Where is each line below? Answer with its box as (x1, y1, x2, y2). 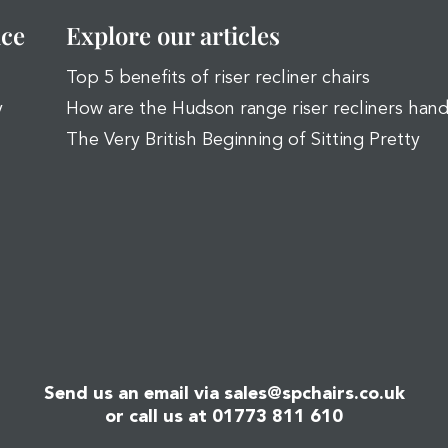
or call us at (105, 408, 212, 426)
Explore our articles (66, 19, 280, 51)
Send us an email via (43, 385, 224, 403)
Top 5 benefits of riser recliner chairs (66, 69, 370, 87)
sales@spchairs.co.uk (223, 385, 405, 403)
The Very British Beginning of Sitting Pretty (66, 131, 420, 149)
